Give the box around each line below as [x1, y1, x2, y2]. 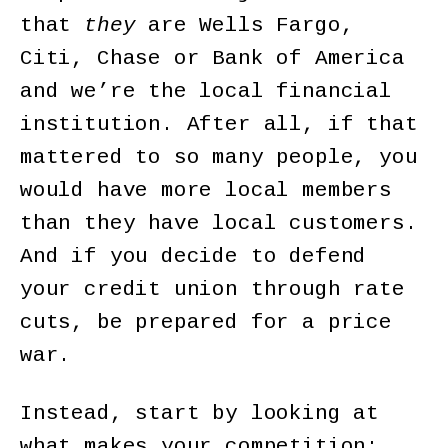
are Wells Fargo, [135, 13, 354, 37]
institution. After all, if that [20, 112, 418, 136]
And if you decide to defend [20, 244, 367, 268]
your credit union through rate [20, 277, 405, 301]
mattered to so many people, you [20, 145, 418, 169]
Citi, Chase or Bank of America [20, 46, 405, 70]
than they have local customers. [20, 211, 418, 235]
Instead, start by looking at [20, 401, 379, 425]
